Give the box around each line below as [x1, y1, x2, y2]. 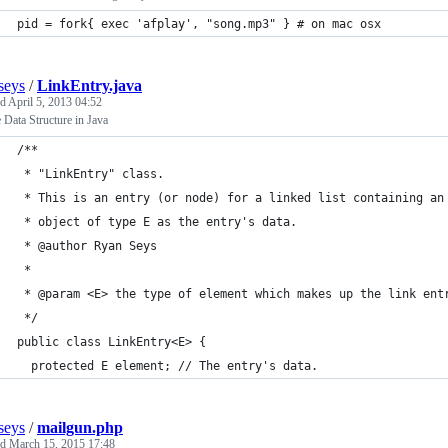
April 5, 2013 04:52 [8, 95, 102, 109]
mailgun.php [37, 419, 123, 436]
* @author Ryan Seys [17, 239, 157, 253]
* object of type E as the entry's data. [17, 215, 297, 229]
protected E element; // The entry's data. [17, 359, 318, 373]
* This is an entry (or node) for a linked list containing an [17, 191, 444, 205]
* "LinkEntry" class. [17, 167, 164, 181]
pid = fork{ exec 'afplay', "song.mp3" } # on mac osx [17, 17, 381, 31]
